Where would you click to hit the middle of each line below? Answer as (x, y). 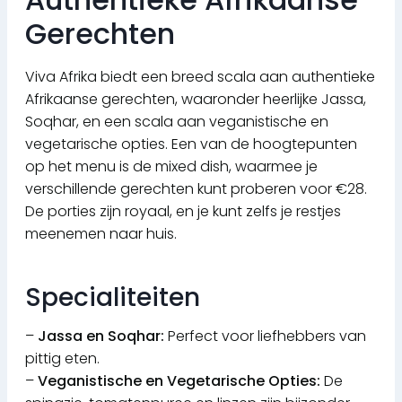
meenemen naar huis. (101, 234)
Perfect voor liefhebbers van (265, 336)
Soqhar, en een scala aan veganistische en (177, 122)
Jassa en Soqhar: (101, 336)
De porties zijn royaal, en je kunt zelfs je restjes (183, 212)
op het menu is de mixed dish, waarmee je (171, 167)
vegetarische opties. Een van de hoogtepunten (191, 144)
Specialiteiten (113, 298)
